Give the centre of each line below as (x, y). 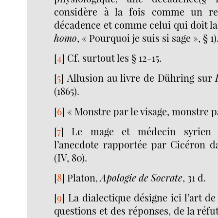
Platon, (84, 178)
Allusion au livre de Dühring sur (141, 78)
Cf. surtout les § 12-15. (115, 58)
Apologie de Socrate (142, 178)
